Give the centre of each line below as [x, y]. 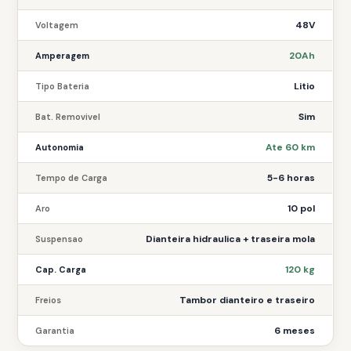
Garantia [55, 331]
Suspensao [60, 239]
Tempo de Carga [72, 178]
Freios [49, 300]
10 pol [302, 208]
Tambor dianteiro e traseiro [248, 300]
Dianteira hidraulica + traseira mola [231, 239]
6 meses [295, 331]
